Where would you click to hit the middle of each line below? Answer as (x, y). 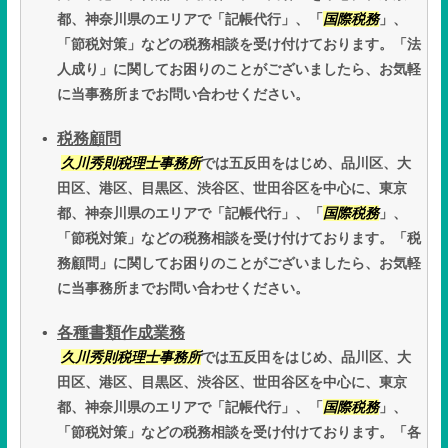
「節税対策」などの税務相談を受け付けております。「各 (239, 432)
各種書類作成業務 (121, 333)
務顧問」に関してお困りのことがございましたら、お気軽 (239, 263)
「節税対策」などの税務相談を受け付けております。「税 (239, 238)
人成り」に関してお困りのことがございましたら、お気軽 (239, 69)
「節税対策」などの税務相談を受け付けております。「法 (239, 44)
